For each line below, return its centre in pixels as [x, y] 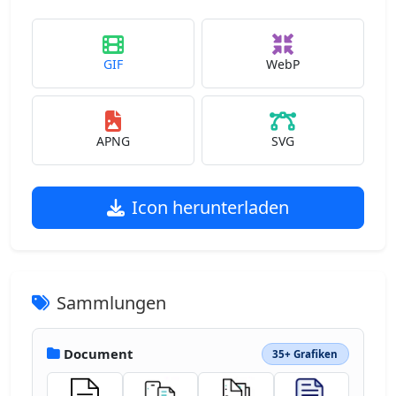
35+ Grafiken [305, 354]
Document [98, 354]
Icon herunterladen [210, 207]
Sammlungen [111, 303]
